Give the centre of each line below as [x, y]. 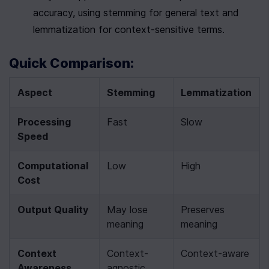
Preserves [203, 210]
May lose [127, 210]
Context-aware [215, 253]
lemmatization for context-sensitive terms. [129, 29]
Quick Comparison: [71, 63]
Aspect [35, 92]
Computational [53, 166]
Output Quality [53, 210]
